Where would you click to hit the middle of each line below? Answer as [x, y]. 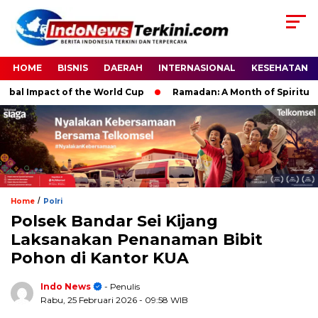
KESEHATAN [280, 68]
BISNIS [73, 68]
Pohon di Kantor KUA [100, 258]
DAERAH [123, 68]
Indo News [66, 286]
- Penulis [121, 286]
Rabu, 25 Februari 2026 [90, 300]
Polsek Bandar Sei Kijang [114, 221]
